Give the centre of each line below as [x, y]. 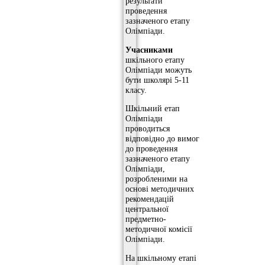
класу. [136, 90]
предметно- [146, 219]
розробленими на [156, 179]
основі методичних [160, 189]
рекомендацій [150, 199]
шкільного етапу [155, 59]
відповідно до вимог [162, 139]
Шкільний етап [153, 109]
